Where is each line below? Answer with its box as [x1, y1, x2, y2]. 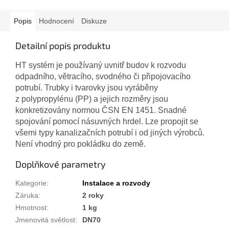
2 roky [82, 191, 104, 200]
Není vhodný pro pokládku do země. [15, 140, 146, 149]
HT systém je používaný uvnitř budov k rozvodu [15, 61, 186, 70]
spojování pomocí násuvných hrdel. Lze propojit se [15, 117, 198, 126]
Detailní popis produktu [15, 40, 110, 52]
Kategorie [15, 179, 47, 188]
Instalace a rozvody [82, 179, 150, 188]
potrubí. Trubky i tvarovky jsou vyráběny [15, 83, 158, 93]
